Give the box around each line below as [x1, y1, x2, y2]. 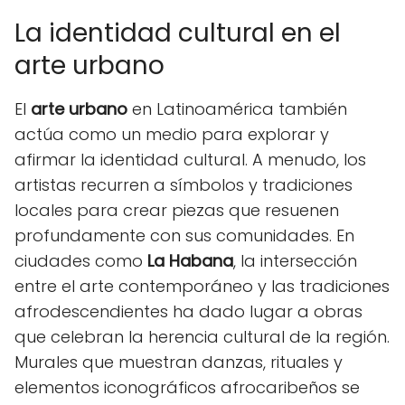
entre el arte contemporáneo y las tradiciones [14, 274, 390, 297]
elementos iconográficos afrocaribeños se [14, 375, 360, 399]
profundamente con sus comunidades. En [14, 223, 354, 247]
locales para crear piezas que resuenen [14, 198, 339, 221]
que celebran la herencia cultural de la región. [14, 325, 390, 348]
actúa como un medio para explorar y [14, 122, 329, 146]
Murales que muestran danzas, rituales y [14, 350, 343, 373]
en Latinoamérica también [127, 97, 347, 120]
